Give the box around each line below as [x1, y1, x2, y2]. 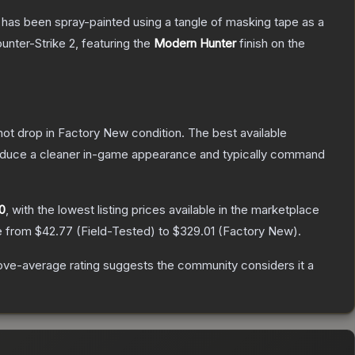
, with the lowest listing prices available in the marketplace [6, 202, 319, 218]
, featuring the [75, 36, 154, 52]
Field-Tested [81, 223, 151, 239]
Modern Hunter [154, 36, 236, 52]
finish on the [236, 36, 305, 52]
